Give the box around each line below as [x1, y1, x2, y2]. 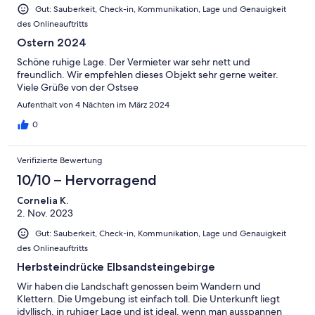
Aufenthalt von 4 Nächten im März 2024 [17, 98, 169, 110]
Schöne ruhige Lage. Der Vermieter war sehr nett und [17, 55, 250, 68]
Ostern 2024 [17, 35, 86, 49]
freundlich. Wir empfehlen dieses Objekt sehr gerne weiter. [17, 67, 278, 81]
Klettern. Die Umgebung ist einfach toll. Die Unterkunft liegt [17, 292, 280, 306]
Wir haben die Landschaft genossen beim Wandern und [17, 280, 261, 293]
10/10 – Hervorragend [17, 171, 157, 188]
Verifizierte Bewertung [17, 154, 102, 166]
